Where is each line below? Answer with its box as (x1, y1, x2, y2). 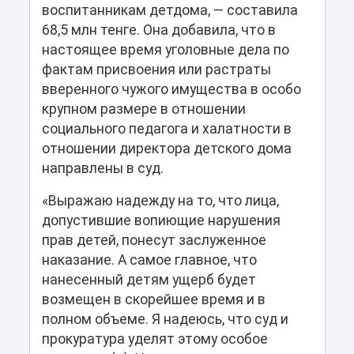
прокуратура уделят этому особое (41, 331, 268, 348)
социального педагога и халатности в (41, 121, 292, 137)
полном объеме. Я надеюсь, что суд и (41, 311, 288, 328)
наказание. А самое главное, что (41, 252, 257, 269)
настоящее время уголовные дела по (41, 42, 289, 58)
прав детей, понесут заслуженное (41, 232, 266, 249)
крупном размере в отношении (41, 101, 246, 118)
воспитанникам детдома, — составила (41, 2, 298, 19)
